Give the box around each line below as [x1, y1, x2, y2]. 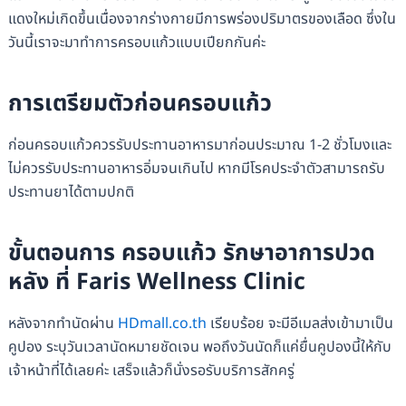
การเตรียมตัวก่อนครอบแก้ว [7, 85, 272, 121]
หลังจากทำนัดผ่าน [7, 313, 118, 335]
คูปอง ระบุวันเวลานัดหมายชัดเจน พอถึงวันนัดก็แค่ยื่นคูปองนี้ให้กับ [7, 336, 391, 359]
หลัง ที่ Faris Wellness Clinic [7, 264, 305, 299]
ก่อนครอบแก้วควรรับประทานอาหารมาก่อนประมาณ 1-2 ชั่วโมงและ [7, 134, 391, 157]
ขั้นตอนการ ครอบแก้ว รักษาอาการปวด [7, 235, 375, 270]
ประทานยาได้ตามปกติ [7, 181, 134, 204]
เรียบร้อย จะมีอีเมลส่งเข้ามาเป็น [206, 313, 393, 335]
